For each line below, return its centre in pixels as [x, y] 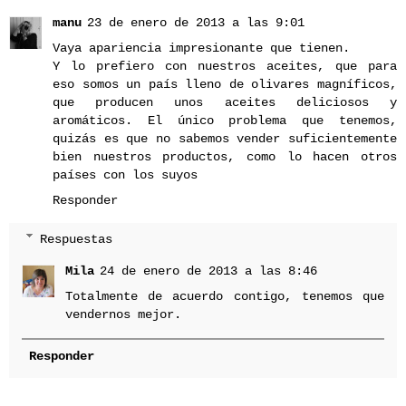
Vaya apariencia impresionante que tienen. [201, 48]
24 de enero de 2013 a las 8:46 [209, 271]
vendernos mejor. [124, 315]
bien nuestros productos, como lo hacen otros [225, 157]
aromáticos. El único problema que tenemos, [225, 121]
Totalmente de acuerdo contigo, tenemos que [225, 297]
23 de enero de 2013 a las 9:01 [196, 23]
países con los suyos [125, 175]
